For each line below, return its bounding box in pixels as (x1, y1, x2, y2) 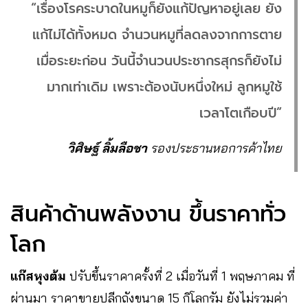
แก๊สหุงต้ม (10, 267, 66, 284)
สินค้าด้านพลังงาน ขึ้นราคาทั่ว (10, 197, 286, 231)
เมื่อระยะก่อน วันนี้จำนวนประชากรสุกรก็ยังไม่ (36, 50, 282, 71)
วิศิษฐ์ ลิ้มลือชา (67, 140, 151, 156)
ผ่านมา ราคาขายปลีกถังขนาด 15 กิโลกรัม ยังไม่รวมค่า (10, 289, 288, 306)
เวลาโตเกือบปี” (199, 102, 282, 123)
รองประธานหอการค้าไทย (151, 140, 282, 156)
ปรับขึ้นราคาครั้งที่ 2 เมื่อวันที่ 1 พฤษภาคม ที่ (66, 267, 295, 284)
